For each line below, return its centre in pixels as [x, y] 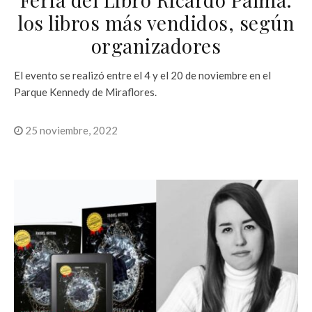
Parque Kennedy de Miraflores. [85, 92]
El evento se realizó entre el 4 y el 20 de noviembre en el [142, 75]
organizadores [156, 45]
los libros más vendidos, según [156, 22]
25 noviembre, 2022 [70, 130]
